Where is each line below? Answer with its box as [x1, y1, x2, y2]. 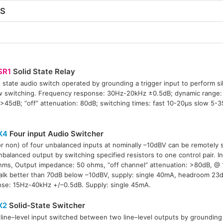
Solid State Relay [10, 66, 75, 76]
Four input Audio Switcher [7, 128, 104, 138]
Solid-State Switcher [6, 201, 85, 211]
